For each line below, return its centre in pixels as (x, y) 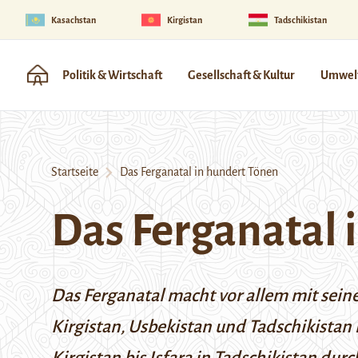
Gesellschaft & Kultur (241, 75)
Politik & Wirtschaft (112, 75)
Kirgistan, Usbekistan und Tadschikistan (203, 327)
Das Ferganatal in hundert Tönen (195, 172)
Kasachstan (74, 20)
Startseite (75, 172)
